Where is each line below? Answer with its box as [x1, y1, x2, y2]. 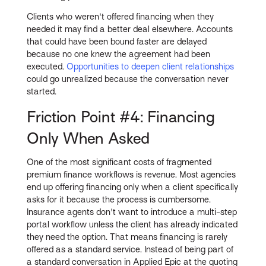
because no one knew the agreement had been [27, 49, 211, 59]
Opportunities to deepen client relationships [66, 61, 235, 71]
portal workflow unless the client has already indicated [27, 219, 238, 229]
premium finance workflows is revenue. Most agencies [27, 169, 236, 179]
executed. [27, 61, 67, 71]
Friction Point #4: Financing [27, 107, 216, 126]
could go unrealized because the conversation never [27, 74, 229, 84]
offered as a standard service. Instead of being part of [27, 244, 234, 254]
